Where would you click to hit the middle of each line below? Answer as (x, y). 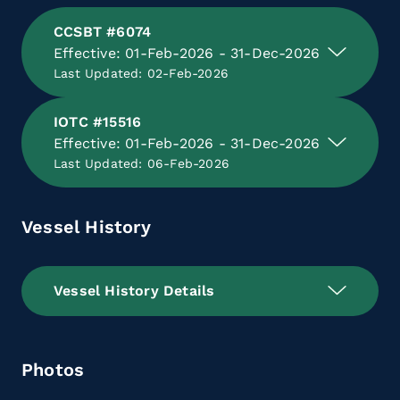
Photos (53, 369)
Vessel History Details (134, 290)
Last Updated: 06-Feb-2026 (142, 163)
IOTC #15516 (98, 121)
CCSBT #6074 (103, 31)
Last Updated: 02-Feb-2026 (141, 73)
